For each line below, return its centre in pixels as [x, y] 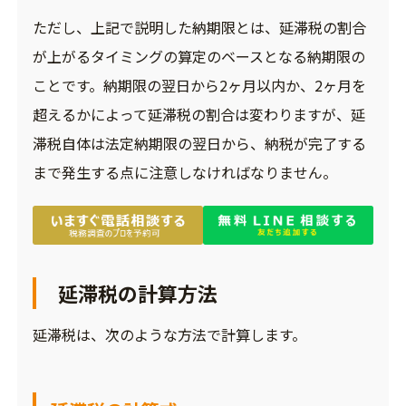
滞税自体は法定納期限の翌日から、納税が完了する [199, 144]
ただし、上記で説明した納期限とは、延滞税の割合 [199, 28]
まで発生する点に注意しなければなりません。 [184, 173]
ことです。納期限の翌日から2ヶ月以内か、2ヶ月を [199, 86]
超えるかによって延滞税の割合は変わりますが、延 [198, 115]
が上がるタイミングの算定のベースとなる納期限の [198, 57]
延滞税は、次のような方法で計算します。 [169, 335]
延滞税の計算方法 [137, 293]
